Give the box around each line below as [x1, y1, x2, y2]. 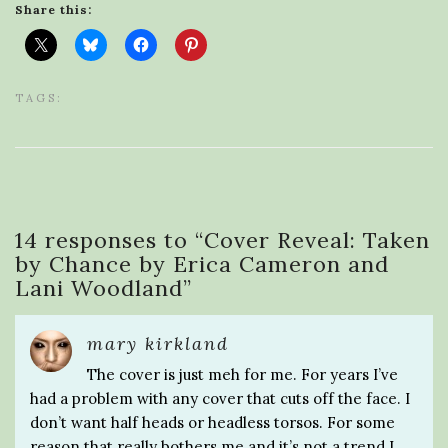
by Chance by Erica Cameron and [15, 249, 389, 278]
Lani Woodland [15, 273, 183, 302]
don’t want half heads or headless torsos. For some [30, 412, 395, 432]
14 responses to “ [15, 225, 204, 254]
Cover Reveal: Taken [204, 225, 430, 254]
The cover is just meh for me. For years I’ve [87, 364, 398, 384]
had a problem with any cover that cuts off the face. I [30, 388, 410, 408]
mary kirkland [87, 331, 229, 355]
